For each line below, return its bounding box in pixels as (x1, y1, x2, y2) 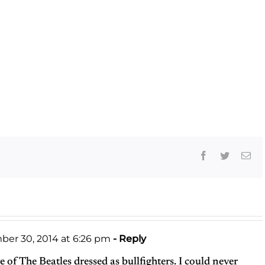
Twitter (229, 150, 256, 160)
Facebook (208, 150, 244, 160)
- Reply (111, 233, 146, 244)
